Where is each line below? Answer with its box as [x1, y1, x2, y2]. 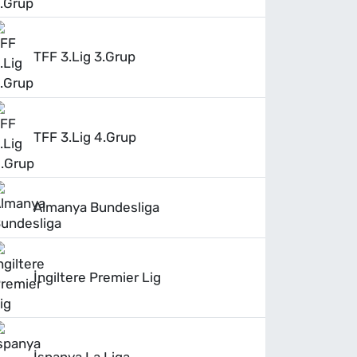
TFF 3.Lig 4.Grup [33, 128, 137, 145]
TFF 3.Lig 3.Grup [33, 49, 136, 65]
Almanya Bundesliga [33, 198, 160, 215]
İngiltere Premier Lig [33, 269, 162, 285]
